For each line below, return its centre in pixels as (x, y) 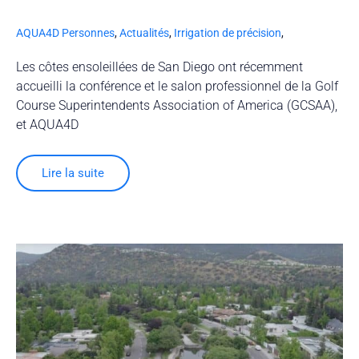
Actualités (144, 32)
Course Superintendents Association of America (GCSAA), (177, 105)
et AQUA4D (47, 124)
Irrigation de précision (228, 32)
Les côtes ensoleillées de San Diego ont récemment (159, 67)
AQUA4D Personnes (65, 32)
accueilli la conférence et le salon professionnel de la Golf (177, 86)
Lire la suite (73, 173)
